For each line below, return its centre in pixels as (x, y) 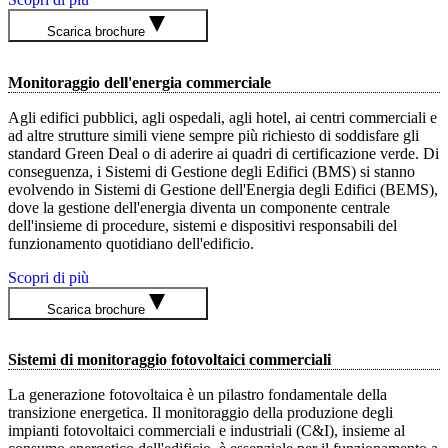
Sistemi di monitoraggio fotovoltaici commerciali (169, 359)
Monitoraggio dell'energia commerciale (139, 82)
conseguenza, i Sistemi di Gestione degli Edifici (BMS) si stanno (211, 171)
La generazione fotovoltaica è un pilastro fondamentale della (197, 394)
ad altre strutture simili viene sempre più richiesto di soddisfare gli (213, 135)
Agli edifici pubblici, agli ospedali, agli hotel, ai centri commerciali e (222, 117)
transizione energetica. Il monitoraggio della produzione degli (200, 412)
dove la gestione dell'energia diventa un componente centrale (199, 207)
